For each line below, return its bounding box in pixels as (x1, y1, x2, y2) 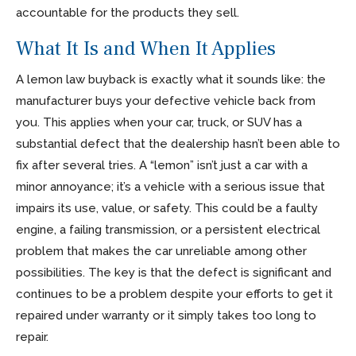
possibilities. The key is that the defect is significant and (16, 265, 331, 280)
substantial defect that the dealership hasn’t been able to (16, 136, 340, 151)
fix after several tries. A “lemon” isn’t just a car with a (16, 157, 308, 172)
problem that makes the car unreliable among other (16, 243, 307, 258)
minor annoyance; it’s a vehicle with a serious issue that (16, 179, 325, 194)
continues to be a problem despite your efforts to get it (16, 286, 333, 301)
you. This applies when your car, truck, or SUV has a (16, 114, 302, 130)
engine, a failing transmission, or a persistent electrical (16, 222, 320, 237)
